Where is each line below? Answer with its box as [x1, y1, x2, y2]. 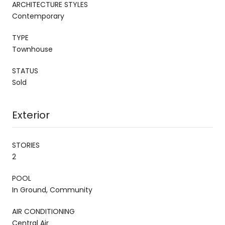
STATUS [12, 65, 38, 76]
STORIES [12, 140, 40, 150]
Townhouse [12, 44, 53, 54]
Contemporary [12, 11, 64, 21]
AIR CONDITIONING [12, 206, 75, 216]
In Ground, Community [12, 184, 92, 195]
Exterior [12, 107, 50, 122]
